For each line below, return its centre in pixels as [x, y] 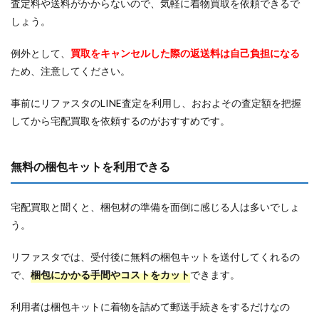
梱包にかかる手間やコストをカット [110, 275]
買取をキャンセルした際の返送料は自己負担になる [185, 53]
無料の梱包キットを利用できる [90, 167]
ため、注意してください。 [70, 71]
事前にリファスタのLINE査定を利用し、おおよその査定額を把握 [156, 103]
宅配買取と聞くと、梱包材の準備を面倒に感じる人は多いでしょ [155, 207]
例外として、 [41, 53]
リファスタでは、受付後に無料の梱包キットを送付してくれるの [155, 257]
